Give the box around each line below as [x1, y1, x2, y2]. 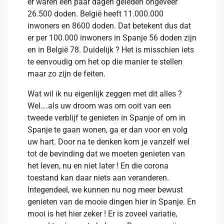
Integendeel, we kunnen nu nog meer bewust [27, 185, 183, 194]
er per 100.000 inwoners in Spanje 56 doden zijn [27, 33, 196, 42]
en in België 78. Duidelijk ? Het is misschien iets [27, 45, 194, 54]
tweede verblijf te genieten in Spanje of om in [27, 113, 185, 122]
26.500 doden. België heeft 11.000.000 [27, 9, 163, 18]
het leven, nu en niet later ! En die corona [27, 161, 168, 170]
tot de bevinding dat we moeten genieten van [27, 149, 185, 158]
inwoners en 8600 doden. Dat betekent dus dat [27, 21, 191, 30]
